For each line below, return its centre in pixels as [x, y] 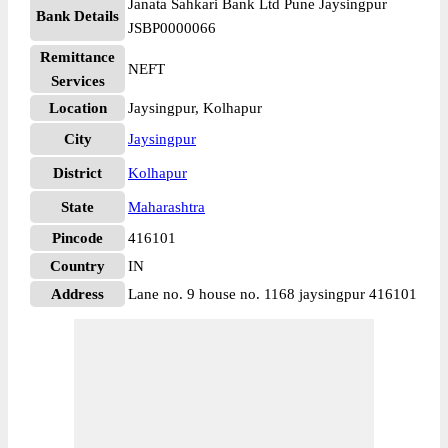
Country [77, 266]
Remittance [77, 57]
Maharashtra [166, 207]
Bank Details [77, 16]
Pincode [77, 238]
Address [77, 294]
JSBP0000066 [172, 28]
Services [77, 81]
